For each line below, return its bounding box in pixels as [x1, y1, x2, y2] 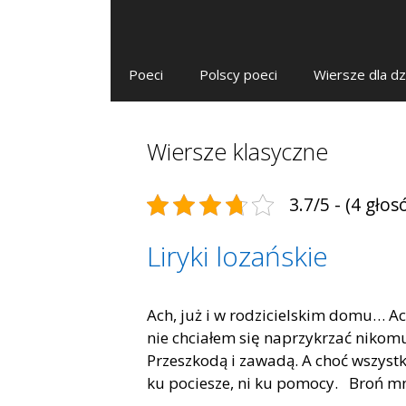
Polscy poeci [199, 65, 277, 83]
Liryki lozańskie [147, 237, 328, 275]
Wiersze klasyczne [147, 136, 328, 167]
